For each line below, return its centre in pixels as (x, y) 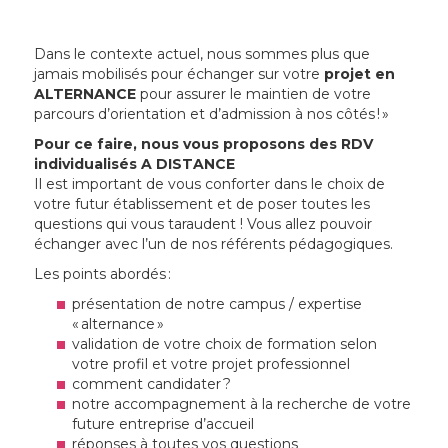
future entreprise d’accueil (163, 424)
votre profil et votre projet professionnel (211, 364)
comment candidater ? (152, 384)
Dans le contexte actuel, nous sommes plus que (202, 54)
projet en (360, 74)
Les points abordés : (103, 274)
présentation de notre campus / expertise (217, 304)
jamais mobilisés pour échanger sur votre (179, 74)
